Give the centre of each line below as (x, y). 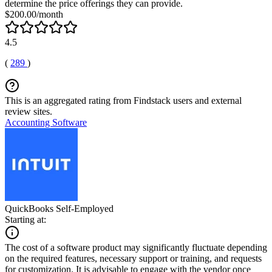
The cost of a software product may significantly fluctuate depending (136, 247)
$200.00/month (34, 14)
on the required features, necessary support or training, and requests (133, 258)
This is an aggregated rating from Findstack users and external (123, 100)
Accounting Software (46, 122)
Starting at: (25, 219)
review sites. (29, 111)
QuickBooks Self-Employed (59, 208)
